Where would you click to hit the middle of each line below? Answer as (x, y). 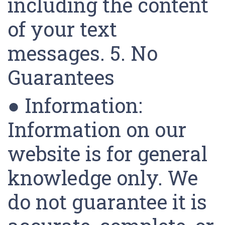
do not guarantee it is (107, 202)
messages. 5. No (83, 53)
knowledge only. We (103, 178)
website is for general (107, 153)
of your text (62, 29)
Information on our (97, 129)
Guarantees (64, 77)
